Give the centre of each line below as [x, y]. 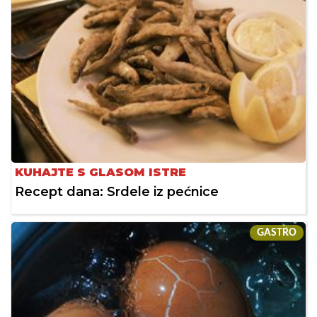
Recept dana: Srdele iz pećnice [117, 191]
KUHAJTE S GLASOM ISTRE [100, 172]
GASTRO [277, 232]
